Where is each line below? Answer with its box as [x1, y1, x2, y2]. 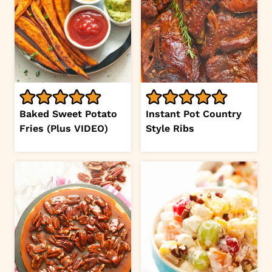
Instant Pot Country [146, 107, 242, 120]
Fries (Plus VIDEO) [19, 122, 108, 134]
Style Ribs [146, 122, 194, 134]
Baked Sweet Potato [19, 107, 117, 120]
